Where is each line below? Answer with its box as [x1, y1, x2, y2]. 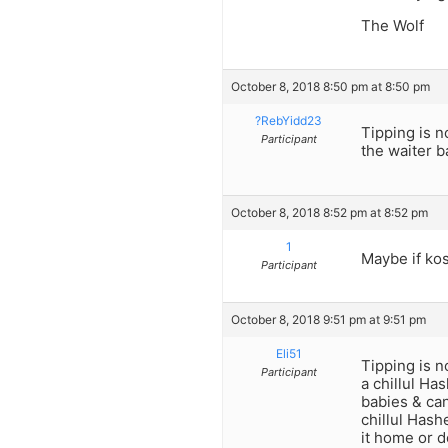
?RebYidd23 [255, 113, 322, 129]
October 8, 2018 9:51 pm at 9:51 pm [231, 311, 426, 327]
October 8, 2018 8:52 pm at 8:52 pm [231, 204, 428, 220]
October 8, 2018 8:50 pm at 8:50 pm [231, 79, 430, 95]
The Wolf [361, 15, 424, 35]
